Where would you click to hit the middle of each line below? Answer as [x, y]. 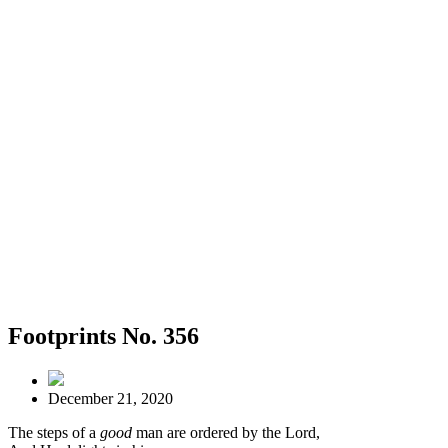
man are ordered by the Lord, [226, 432]
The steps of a [54, 432]
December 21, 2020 [110, 398]
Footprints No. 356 [103, 335]
